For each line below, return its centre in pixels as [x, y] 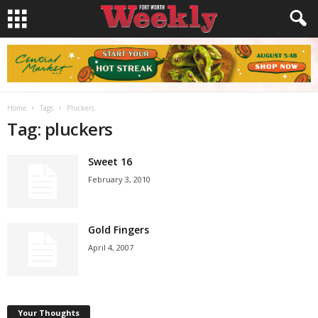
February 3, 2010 [119, 179]
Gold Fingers [119, 230]
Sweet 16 [110, 161]
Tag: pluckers [60, 129]
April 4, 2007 [111, 247]
